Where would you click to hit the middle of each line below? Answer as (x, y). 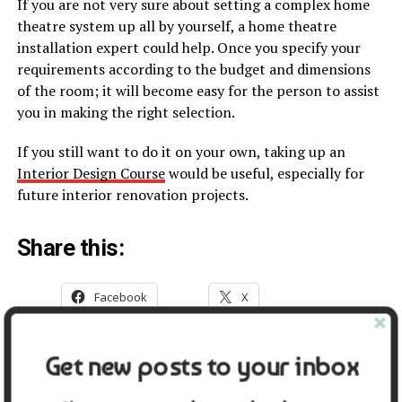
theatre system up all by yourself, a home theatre (176, 26)
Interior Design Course (91, 174)
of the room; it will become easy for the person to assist (198, 91)
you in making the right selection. (126, 113)
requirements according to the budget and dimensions (193, 70)
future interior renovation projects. (132, 195)
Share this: (70, 248)
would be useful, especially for (264, 174)
